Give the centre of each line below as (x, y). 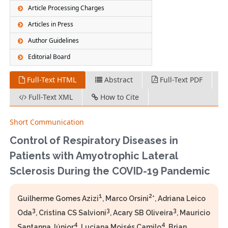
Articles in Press (51, 24)
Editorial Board (49, 57)
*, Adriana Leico (179, 199)
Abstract (118, 80)
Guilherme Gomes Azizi (58, 199)
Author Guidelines (54, 41)
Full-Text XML (50, 97)
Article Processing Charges (66, 8)
